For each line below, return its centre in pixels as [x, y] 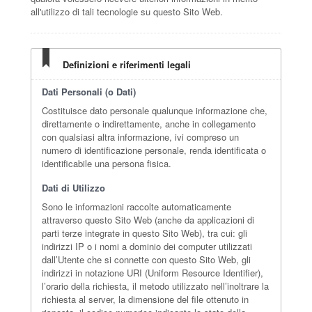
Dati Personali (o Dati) [89, 92]
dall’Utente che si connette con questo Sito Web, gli [146, 259]
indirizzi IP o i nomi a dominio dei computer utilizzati [147, 246]
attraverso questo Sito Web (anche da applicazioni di [148, 220]
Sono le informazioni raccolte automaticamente [136, 206]
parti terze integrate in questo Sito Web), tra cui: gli [145, 233]
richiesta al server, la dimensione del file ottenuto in [145, 299]
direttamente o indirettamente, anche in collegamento [149, 124]
